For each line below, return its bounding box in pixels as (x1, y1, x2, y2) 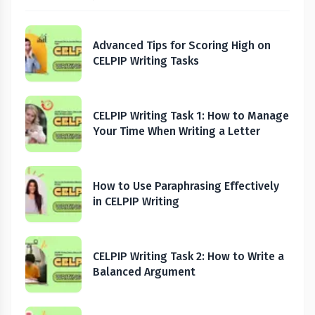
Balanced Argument (93, 265, 195, 278)
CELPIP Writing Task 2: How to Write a (93, 250, 284, 263)
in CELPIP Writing (93, 195, 179, 208)
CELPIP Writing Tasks (93, 54, 199, 67)
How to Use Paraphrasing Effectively (93, 179, 279, 193)
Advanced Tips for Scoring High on (93, 39, 271, 52)
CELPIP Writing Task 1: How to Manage (93, 109, 289, 122)
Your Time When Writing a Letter (93, 124, 260, 138)
